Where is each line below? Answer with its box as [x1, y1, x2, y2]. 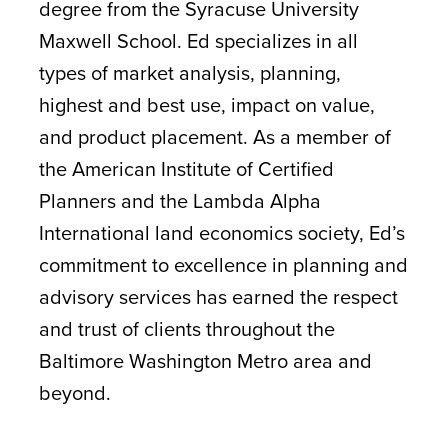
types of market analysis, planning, [38, 57, 341, 88]
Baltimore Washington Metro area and [38, 345, 372, 376]
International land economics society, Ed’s [38, 217, 405, 248]
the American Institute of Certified [38, 153, 334, 184]
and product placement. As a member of [38, 121, 391, 152]
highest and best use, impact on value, [38, 89, 375, 120]
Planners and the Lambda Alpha [38, 185, 321, 216]
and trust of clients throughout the [38, 313, 335, 344]
